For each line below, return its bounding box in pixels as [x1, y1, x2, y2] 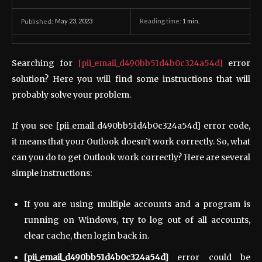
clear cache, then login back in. [24, 230, 149, 241]
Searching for [12, 57, 78, 68]
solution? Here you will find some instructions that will [12, 73, 250, 84]
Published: [21, 17, 53, 25]
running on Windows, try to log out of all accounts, [24, 214, 250, 225]
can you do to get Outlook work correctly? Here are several [12, 151, 250, 163]
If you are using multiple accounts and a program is [24, 198, 250, 209]
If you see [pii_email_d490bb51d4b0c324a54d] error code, [12, 120, 250, 131]
